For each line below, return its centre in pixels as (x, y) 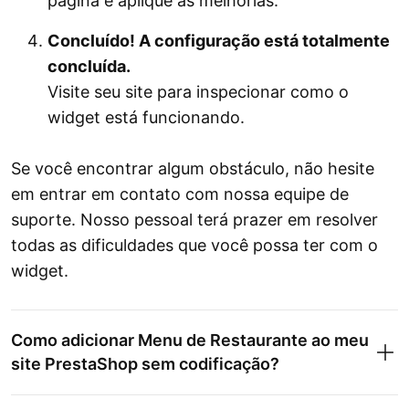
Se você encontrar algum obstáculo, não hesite (193, 169)
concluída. (89, 67)
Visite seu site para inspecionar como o (198, 92)
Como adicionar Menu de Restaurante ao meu (190, 341)
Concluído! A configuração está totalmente (219, 41)
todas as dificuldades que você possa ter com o (194, 246)
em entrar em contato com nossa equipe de (180, 194)
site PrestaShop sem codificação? (145, 364)
